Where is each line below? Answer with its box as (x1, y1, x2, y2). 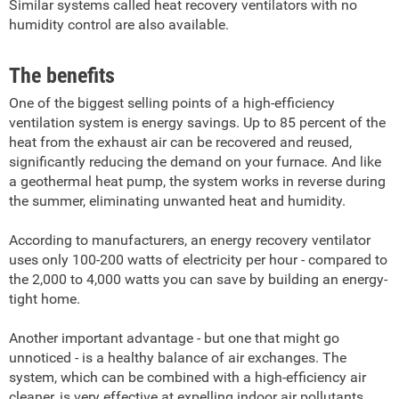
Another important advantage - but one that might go (9, 330, 339, 346)
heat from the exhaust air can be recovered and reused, (9, 134, 352, 151)
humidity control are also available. (9, 16, 229, 33)
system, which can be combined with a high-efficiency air (9, 369, 366, 386)
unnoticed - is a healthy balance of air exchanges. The (9, 349, 346, 366)
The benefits (9, 63, 115, 88)
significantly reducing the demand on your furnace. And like (9, 153, 381, 170)
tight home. (9, 290, 80, 307)
